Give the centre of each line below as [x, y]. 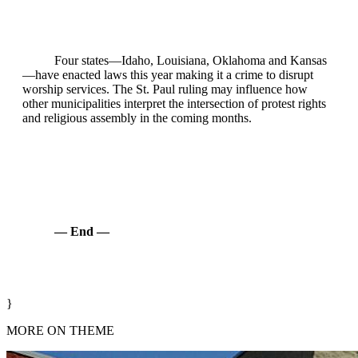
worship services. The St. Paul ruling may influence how [165, 89]
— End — [82, 232]
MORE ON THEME [60, 331]
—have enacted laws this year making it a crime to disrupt [168, 75]
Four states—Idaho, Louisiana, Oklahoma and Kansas [191, 61]
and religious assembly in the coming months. [137, 118]
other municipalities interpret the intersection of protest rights [174, 104]
